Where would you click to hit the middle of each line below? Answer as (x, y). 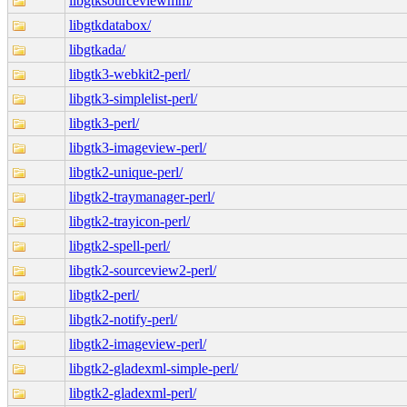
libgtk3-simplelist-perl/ (133, 98)
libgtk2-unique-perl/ (126, 172)
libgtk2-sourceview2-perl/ (143, 270)
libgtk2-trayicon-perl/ (129, 221)
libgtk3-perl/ (104, 123)
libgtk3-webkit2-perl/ (129, 74)
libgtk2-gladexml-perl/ (133, 392)
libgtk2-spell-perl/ (119, 245)
